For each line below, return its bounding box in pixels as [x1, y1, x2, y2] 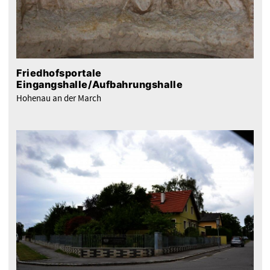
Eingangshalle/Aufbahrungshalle [16, 78, 183, 90]
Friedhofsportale [16, 66, 102, 79]
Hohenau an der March [16, 92, 101, 105]
